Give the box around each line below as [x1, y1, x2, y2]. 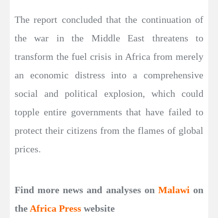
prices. [15, 144, 41, 155]
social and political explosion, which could [15, 88, 203, 99]
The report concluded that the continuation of [15, 14, 203, 25]
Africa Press [30, 203, 81, 214]
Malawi [158, 184, 190, 196]
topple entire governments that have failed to [15, 107, 203, 118]
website [81, 203, 115, 214]
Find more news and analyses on [15, 184, 158, 196]
